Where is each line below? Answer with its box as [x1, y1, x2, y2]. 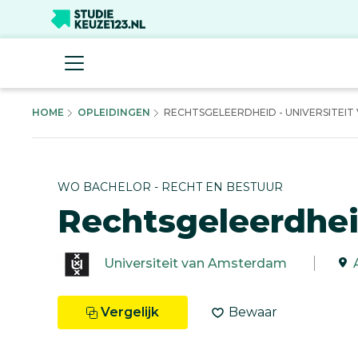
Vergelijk [101, 304, 159, 320]
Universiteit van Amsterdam [104, 255, 287, 271]
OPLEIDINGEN [78, 106, 150, 118]
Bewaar [229, 304, 277, 320]
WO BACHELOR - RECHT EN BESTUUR [58, 179, 283, 194]
